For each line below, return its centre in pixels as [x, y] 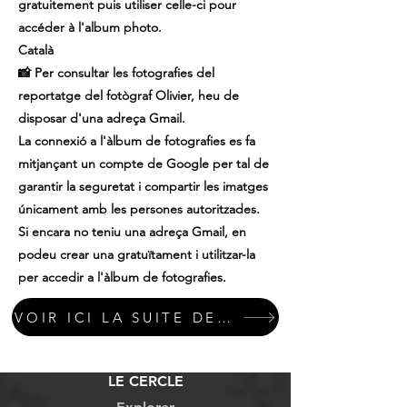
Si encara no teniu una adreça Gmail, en [132, 232]
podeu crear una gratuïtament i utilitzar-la [137, 254]
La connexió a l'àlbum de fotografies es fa [137, 141]
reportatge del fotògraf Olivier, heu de [129, 95]
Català [36, 50]
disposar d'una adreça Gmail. [102, 118]
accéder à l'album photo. [90, 27]
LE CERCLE [145, 381]
